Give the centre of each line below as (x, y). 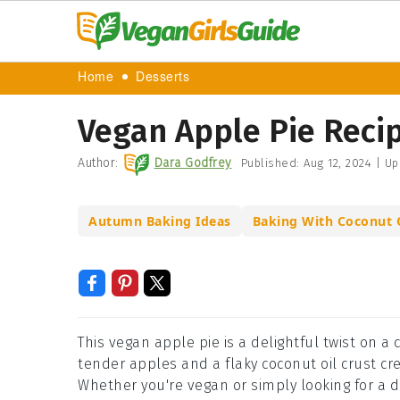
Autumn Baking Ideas (160, 221)
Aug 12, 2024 (337, 163)
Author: (98, 163)
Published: (272, 163)
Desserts (162, 78)
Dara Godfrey (193, 163)
